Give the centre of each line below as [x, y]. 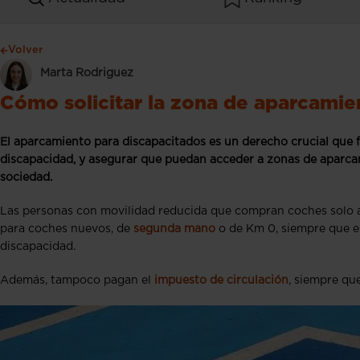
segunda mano [174, 229]
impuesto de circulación [221, 280]
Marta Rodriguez [87, 73]
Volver [25, 50]
